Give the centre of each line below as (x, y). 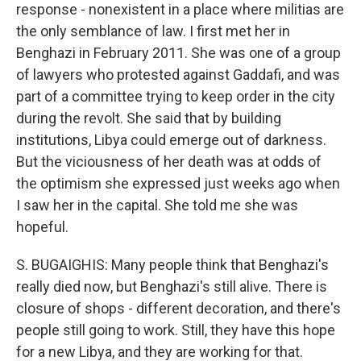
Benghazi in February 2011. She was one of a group (178, 53)
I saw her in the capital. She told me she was (157, 205)
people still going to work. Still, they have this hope (176, 330)
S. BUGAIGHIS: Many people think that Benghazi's (172, 265)
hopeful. (42, 227)
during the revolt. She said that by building (149, 118)
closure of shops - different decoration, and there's (178, 308)
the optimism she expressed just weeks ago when (178, 183)
